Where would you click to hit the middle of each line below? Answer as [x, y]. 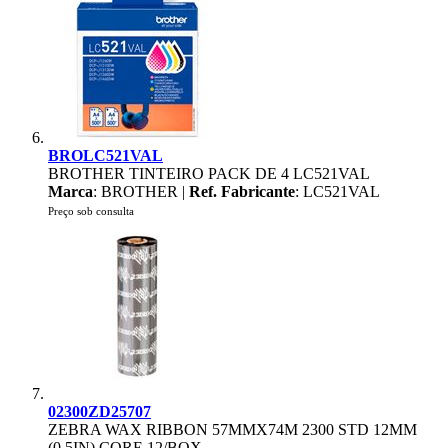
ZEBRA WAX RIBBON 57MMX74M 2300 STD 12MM [232, 429]
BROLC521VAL [105, 155]
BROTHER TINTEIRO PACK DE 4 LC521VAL [209, 173]
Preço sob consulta [91, 211]
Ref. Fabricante [242, 191]
